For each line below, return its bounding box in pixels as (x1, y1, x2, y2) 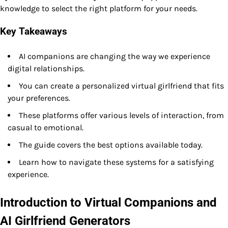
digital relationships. (8, 64, 84, 74)
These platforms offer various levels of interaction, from (19, 110, 224, 121)
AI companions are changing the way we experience (19, 51, 210, 62)
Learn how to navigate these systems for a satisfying (19, 157, 214, 167)
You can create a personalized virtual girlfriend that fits (19, 81, 224, 91)
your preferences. (8, 93, 70, 103)
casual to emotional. (8, 123, 83, 133)
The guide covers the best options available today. (19, 140, 203, 150)
